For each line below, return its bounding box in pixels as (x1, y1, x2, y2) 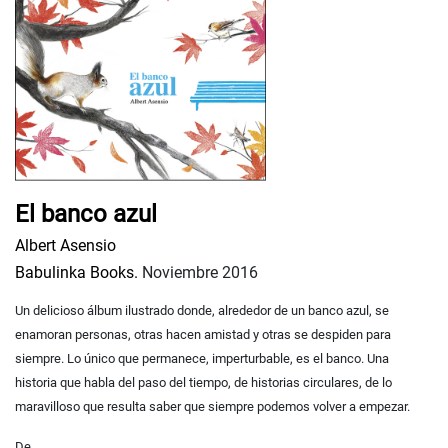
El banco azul (15, 200, 157, 229)
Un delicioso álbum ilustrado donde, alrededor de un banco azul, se (15, 303, 389, 319)
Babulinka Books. (15, 263, 138, 283)
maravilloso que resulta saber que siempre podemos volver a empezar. (15, 399, 410, 415)
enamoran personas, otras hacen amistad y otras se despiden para (15, 327, 391, 343)
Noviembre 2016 (138, 263, 258, 283)
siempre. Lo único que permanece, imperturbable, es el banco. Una (15, 351, 389, 367)
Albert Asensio (15, 236, 116, 256)
